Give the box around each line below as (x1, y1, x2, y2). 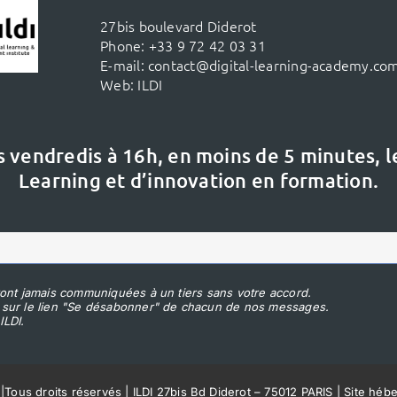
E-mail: (100, 54, 148, 74)
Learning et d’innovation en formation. (18, 167, 379, 192)
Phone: (100, 35, 149, 55)
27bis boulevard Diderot (100, 15, 257, 35)
